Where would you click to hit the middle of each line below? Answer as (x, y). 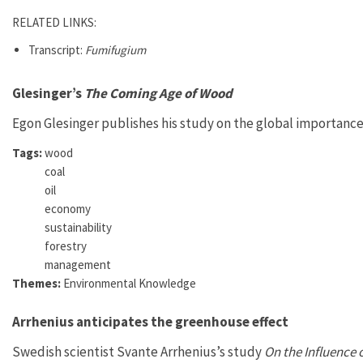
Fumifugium (115, 49)
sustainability (78, 227)
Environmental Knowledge (130, 283)
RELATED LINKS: (56, 22)
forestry (66, 246)
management (78, 264)
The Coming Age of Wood (158, 93)
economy (68, 208)
